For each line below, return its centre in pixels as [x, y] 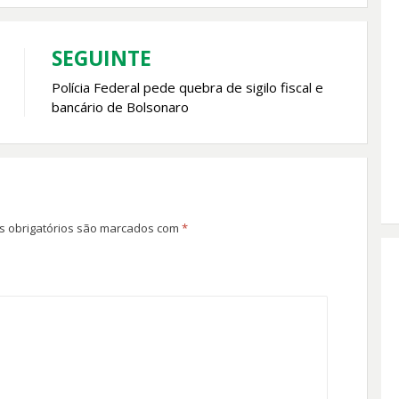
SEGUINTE [101, 58]
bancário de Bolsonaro [120, 107]
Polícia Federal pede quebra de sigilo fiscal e [187, 88]
